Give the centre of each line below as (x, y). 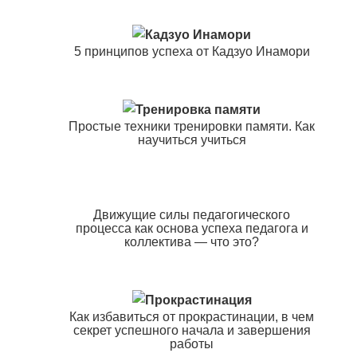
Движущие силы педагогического (192, 215)
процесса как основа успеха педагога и (192, 229)
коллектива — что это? (192, 242)
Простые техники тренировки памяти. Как (192, 127)
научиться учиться (192, 140)
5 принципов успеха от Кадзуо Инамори (192, 52)
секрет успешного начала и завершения (192, 331)
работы (192, 344)
